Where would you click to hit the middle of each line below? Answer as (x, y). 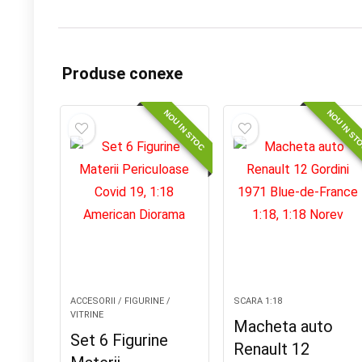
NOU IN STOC (184, 130)
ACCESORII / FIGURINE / (120, 301)
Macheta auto (283, 326)
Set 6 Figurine (119, 340)
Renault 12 (271, 349)
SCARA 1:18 (257, 301)
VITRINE (86, 315)
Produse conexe (122, 74)
